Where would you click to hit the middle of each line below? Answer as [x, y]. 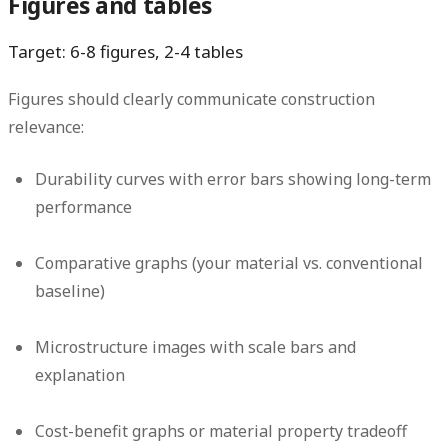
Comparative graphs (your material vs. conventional [229, 263]
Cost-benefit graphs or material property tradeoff [221, 431]
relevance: [46, 127]
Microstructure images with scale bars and [196, 347]
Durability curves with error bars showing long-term [233, 179]
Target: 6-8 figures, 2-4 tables [125, 52]
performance [84, 207]
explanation [80, 375]
